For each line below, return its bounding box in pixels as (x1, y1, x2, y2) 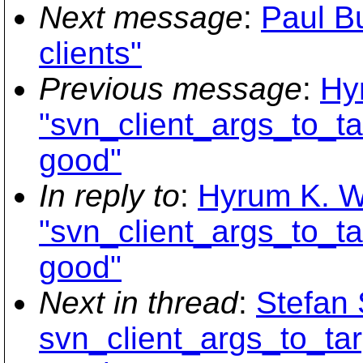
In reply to (39, 178, 180, 213)
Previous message (39, 71, 302, 106)
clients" (39, 36, 142, 70)
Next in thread (39, 285, 238, 320)
